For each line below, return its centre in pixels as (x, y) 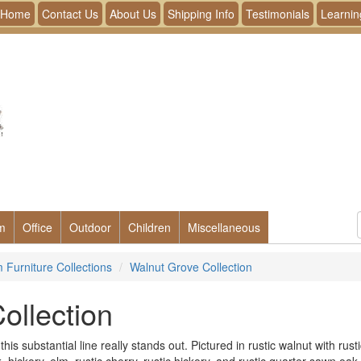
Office (37, 227)
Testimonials (278, 14)
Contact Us (70, 14)
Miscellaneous (224, 227)
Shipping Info (201, 14)
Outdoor (90, 227)
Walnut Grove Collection (191, 267)
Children (149, 227)
